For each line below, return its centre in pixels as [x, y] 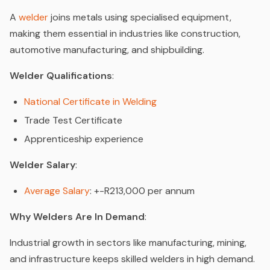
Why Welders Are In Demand [77, 217]
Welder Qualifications [61, 76]
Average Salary [57, 191]
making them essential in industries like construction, [125, 34]
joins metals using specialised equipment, [140, 17]
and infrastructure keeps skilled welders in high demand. [132, 259]
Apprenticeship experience [84, 139]
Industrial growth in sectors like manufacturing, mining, [128, 243]
